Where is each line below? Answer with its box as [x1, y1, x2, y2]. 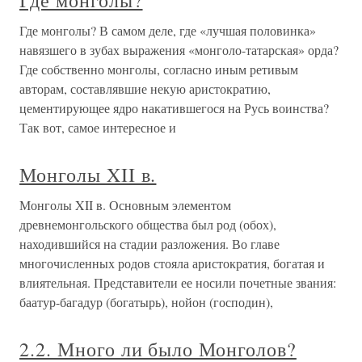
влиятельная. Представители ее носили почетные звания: [19, 274, 336, 292]
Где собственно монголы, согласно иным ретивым [19, 61, 298, 78]
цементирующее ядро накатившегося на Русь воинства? [19, 99, 329, 117]
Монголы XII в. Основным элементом [19, 196, 231, 214]
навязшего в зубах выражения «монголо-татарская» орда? [19, 41, 339, 59]
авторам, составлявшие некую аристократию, [19, 80, 271, 98]
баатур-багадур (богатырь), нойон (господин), [19, 293, 273, 311]
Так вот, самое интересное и [19, 119, 176, 137]
